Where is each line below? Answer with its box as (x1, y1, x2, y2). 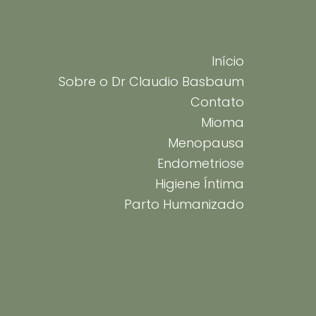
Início (212, 51, 244, 70)
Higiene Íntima (155, 174, 244, 193)
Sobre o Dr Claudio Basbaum (59, 72, 244, 90)
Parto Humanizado (124, 195, 244, 213)
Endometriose (157, 154, 244, 172)
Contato (190, 92, 244, 111)
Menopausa (168, 133, 244, 152)
